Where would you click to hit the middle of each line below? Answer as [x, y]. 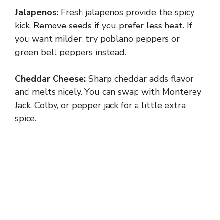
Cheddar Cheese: [50, 79]
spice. [26, 119]
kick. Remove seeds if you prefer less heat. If [103, 26]
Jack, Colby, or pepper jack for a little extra [100, 105]
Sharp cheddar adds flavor [140, 79]
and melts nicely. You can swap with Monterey [108, 92]
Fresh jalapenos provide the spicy [126, 13]
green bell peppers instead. [70, 52]
